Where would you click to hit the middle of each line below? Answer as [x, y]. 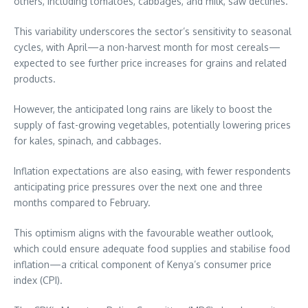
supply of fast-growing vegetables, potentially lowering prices [152, 125]
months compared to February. [82, 203]
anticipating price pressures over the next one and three [138, 187]
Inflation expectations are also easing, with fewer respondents [152, 171]
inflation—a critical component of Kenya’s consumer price [143, 265]
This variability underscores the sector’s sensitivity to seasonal [153, 32]
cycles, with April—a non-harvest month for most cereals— [147, 47]
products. [35, 79]
